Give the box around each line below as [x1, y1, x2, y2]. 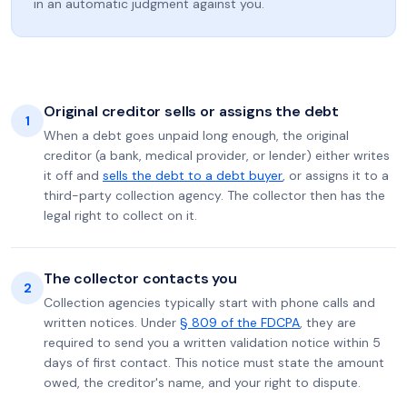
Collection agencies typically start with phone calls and [44, 294, 375, 311]
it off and [44, 167, 103, 184]
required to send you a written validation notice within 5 [44, 334, 381, 351]
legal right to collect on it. [44, 207, 197, 223]
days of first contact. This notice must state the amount [44, 354, 384, 371]
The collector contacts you [44, 269, 237, 288]
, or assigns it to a [283, 167, 389, 184]
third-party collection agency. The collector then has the [44, 187, 385, 203]
